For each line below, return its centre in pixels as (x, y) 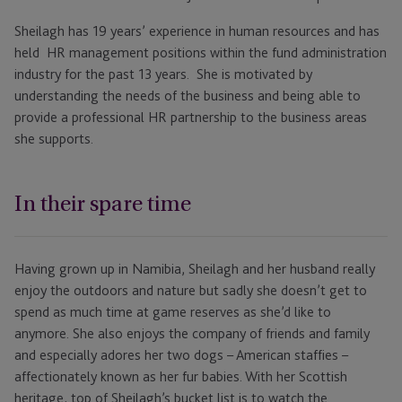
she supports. (54, 139)
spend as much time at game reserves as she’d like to (173, 312)
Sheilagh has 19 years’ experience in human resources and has (197, 31)
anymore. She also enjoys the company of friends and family (192, 334)
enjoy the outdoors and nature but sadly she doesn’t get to (191, 291)
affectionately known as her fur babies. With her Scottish (181, 377)
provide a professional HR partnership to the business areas (191, 118)
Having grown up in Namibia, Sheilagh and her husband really (195, 269)
